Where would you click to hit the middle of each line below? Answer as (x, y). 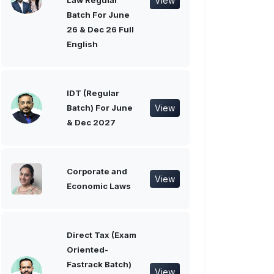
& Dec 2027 (91, 123)
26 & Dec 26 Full (100, 30)
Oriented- (87, 250)
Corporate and (97, 172)
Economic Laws (99, 186)
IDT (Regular (93, 93)
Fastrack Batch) (99, 265)
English (82, 44)
